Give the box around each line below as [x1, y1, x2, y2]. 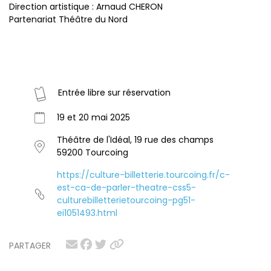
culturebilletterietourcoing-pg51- [57, 194, 195, 207]
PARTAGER [9, 240, 51, 252]
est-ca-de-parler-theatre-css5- [57, 181, 196, 194]
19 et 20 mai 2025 [57, 111, 130, 124]
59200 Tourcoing [57, 146, 128, 159]
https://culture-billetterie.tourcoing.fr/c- [57, 169, 230, 181]
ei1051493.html [57, 207, 117, 220]
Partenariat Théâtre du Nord [9, 13, 128, 26]
